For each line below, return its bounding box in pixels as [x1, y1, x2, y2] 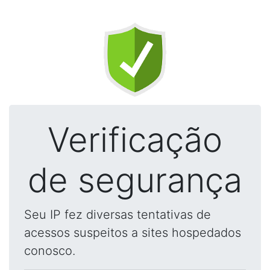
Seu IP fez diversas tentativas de [24, 207, 211, 222]
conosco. [24, 243, 75, 258]
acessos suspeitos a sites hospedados [24, 225, 241, 240]
